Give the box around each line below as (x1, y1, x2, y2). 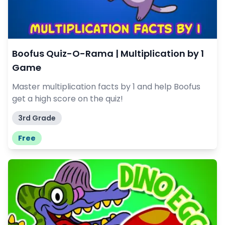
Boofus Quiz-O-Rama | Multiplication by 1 (12, 47, 204, 60)
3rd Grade (18, 113, 56, 123)
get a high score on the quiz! (12, 92, 123, 104)
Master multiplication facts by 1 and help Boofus (12, 80, 200, 92)
